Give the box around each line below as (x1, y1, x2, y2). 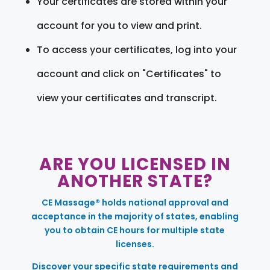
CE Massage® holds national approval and (41, 196, 228, 209)
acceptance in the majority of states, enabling (31, 210, 239, 222)
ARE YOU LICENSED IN (39, 152, 231, 176)
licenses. (115, 237, 154, 250)
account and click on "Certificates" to (36, 66, 221, 81)
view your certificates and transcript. (36, 90, 217, 105)
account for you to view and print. (36, 18, 202, 33)
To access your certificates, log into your (36, 42, 237, 57)
